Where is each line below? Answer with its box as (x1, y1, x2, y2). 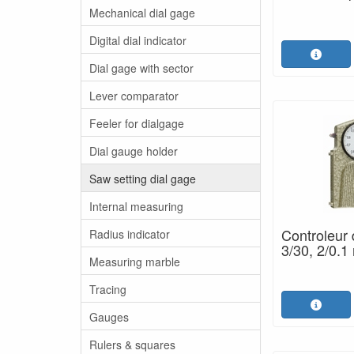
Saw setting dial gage (89, 170, 196, 186)
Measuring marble (89, 253, 180, 269)
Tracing (89, 281, 126, 297)
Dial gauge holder (89, 142, 178, 159)
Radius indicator (89, 225, 170, 242)
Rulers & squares (89, 336, 175, 352)
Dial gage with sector (89, 59, 194, 76)
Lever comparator (89, 87, 179, 104)
